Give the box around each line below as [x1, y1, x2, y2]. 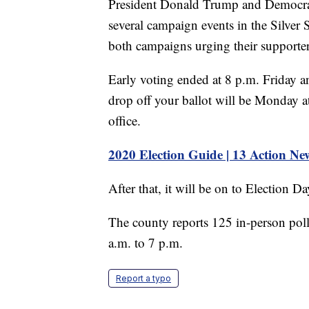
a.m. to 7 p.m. [108, 234, 183, 252]
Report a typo [116, 273, 171, 284]
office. [108, 112, 141, 130]
